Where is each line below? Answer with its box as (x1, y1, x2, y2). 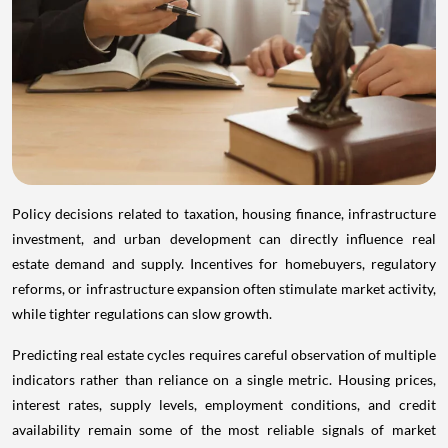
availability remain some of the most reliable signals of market (12, 421, 436, 439)
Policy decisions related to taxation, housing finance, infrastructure (12, 205, 436, 223)
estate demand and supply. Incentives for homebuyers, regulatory (12, 255, 436, 273)
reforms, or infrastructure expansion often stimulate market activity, (12, 280, 436, 298)
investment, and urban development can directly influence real (12, 230, 436, 248)
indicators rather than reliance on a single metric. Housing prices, (12, 371, 436, 389)
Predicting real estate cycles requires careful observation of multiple (12, 346, 436, 364)
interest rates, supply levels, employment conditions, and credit (12, 396, 436, 414)
